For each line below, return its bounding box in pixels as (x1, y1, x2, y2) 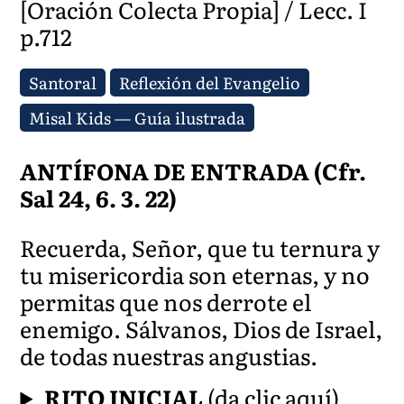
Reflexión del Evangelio (119, 69, 301, 95)
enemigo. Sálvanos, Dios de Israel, (20, 311, 383, 345)
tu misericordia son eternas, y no (20, 257, 371, 291)
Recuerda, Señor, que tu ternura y (20, 230, 381, 264)
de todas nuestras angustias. (20, 338, 318, 372)
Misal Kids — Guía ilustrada (29, 105, 246, 130)
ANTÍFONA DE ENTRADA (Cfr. (20, 153, 367, 188)
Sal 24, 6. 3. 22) (20, 180, 178, 215)
